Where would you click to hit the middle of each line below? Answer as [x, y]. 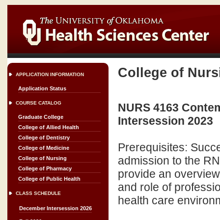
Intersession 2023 [165, 121]
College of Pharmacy [45, 168]
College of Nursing [42, 158]
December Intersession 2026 [55, 208]
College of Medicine [44, 148]
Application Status [42, 88]
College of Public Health [49, 179]
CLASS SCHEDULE [38, 193]
